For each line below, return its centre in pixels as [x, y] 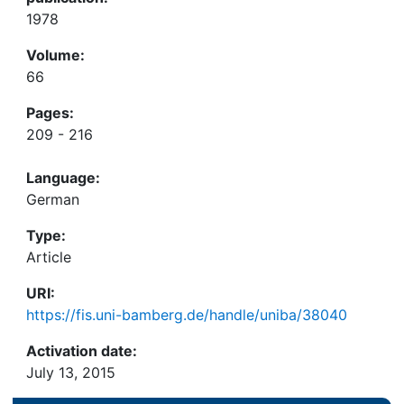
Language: [63, 178]
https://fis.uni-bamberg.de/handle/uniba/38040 [187, 315]
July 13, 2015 [71, 372]
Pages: [50, 113]
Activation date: [82, 351]
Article [49, 257]
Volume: [55, 55]
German [53, 199]
